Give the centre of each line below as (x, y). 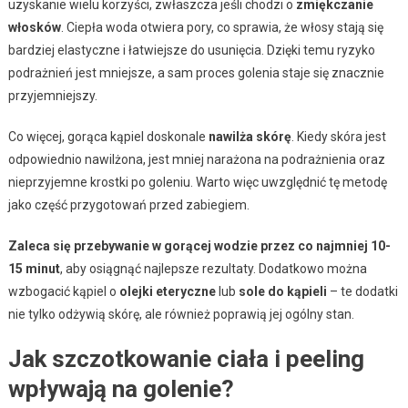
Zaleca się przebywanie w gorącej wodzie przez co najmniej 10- (199, 245)
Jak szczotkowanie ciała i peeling (186, 358)
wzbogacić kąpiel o (63, 291)
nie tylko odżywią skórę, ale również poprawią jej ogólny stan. (181, 314)
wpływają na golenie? (121, 388)
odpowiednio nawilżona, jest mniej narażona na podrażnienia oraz (196, 159)
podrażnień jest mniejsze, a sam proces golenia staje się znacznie (196, 72)
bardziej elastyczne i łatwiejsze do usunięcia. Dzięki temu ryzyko (191, 50)
